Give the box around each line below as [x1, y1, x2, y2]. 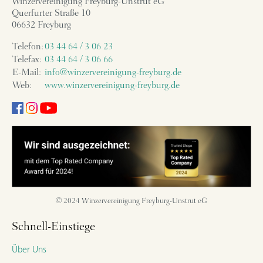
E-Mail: [12, 68, 41, 77]
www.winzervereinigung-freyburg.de [45, 80, 180, 90]
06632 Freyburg [12, 20, 71, 30]
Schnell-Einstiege [12, 221, 95, 234]
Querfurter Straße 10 [12, 8, 90, 18]
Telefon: [12, 42, 43, 52]
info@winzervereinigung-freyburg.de [45, 68, 181, 77]
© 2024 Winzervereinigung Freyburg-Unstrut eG [56, 197, 207, 205]
